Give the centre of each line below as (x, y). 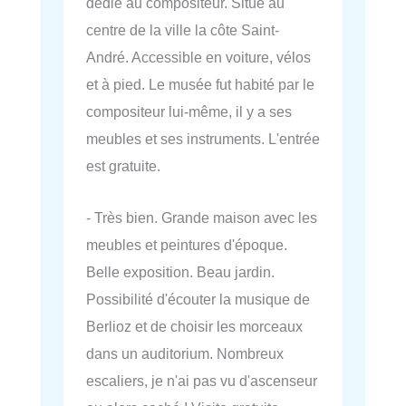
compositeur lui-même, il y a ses (189, 112)
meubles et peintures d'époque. (187, 244)
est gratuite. (123, 166)
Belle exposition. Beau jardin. (180, 271)
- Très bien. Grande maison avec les (202, 217)
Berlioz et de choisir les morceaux (194, 326)
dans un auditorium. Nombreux (185, 353)
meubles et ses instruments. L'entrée (203, 139)
